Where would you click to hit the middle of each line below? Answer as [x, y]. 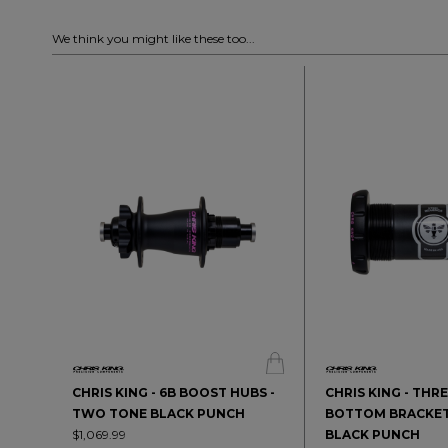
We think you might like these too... [153, 39]
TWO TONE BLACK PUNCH [158, 413]
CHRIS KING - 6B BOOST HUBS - [173, 392]
